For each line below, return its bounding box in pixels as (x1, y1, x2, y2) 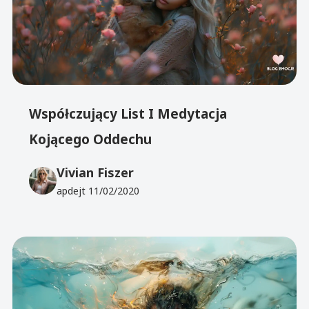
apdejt (57, 184, 89, 198)
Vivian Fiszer (57, 164, 134, 181)
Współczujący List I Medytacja (29, 104, 228, 123)
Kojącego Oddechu (29, 130, 152, 148)
